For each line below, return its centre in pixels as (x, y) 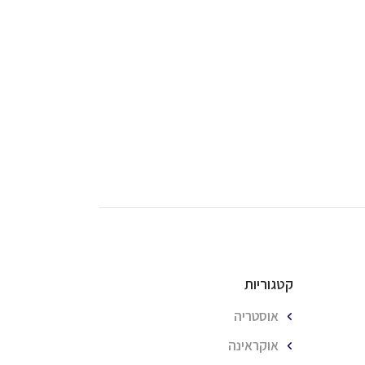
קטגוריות (268, 284)
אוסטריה (256, 316)
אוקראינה (253, 345)
